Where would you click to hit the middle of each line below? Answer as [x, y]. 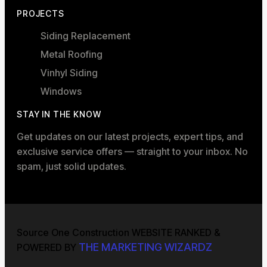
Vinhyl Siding [69, 72]
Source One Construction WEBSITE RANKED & [119, 232]
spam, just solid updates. [72, 166]
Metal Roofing [72, 54]
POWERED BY [48, 247]
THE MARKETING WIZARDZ [145, 247]
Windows [61, 91]
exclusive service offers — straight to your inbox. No [132, 151]
